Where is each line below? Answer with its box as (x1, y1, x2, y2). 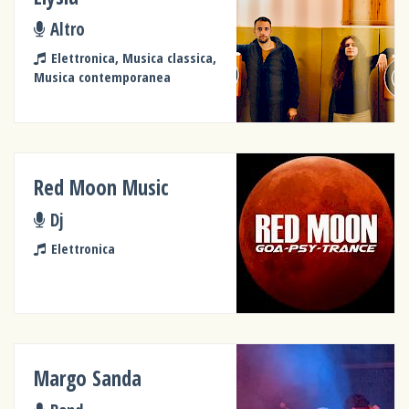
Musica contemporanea (34, 67, 172, 86)
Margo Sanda (34, 363, 142, 393)
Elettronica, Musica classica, (50, 47, 216, 67)
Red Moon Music (34, 173, 170, 202)
